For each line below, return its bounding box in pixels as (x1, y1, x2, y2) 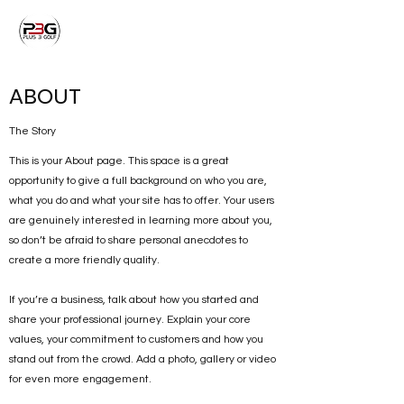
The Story (9, 125, 56, 138)
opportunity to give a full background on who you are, (9, 175, 267, 188)
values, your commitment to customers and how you (9, 334, 263, 346)
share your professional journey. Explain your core (9, 314, 251, 326)
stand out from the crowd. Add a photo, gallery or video (9, 353, 276, 366)
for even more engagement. (9, 373, 151, 386)
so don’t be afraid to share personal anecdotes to (9, 234, 248, 247)
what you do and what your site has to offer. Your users (9, 195, 274, 207)
